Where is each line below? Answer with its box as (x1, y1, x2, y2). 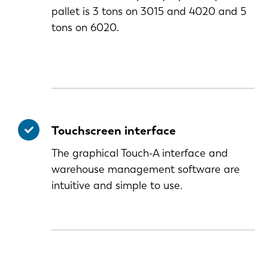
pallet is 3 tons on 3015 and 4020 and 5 (51, 5, 246, 19)
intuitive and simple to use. (51, 179, 182, 193)
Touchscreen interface (51, 123, 176, 138)
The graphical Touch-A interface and (51, 147, 228, 160)
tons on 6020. (51, 21, 122, 35)
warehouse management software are (51, 163, 240, 176)
